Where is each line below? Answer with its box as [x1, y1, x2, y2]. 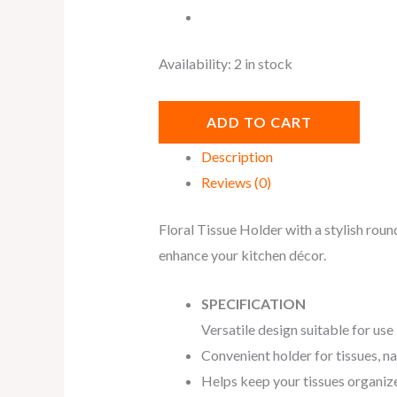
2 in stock [233, 55, 292, 73]
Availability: [158, 55, 231, 73]
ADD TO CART [206, 113, 312, 131]
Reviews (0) [200, 174, 271, 191]
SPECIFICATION [200, 295, 306, 313]
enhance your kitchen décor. [158, 246, 326, 264]
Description [200, 148, 273, 166]
